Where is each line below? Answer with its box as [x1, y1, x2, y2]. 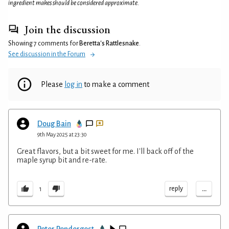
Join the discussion [24, 22, 110, 36]
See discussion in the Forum [8, 51, 85, 58]
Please [41, 80, 64, 89]
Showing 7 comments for [8, 40, 79, 48]
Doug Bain [37, 120, 71, 128]
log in [64, 80, 82, 89]
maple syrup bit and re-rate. [17, 156, 107, 165]
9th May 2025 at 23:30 [37, 131, 87, 138]
